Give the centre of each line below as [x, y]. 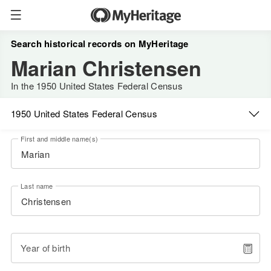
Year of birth [45, 248]
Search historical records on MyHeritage [100, 44]
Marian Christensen [106, 68]
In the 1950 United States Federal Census [97, 86]
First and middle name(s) [60, 139]
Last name [37, 186]
